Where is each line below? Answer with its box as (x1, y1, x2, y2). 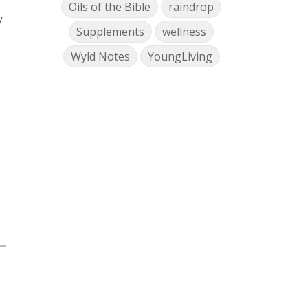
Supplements (76, 23, 145, 39)
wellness (162, 23, 207, 39)
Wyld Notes (70, 48, 130, 64)
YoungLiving (147, 48, 212, 64)
